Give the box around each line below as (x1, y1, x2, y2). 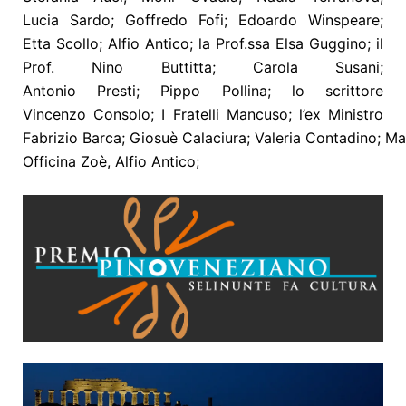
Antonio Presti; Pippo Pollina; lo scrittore (23, 81, 383, 100)
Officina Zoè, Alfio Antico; (23, 151, 199, 170)
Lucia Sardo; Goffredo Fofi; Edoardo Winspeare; (23, 10, 383, 29)
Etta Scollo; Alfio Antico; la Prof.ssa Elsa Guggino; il (23, 34, 383, 53)
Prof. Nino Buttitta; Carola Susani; (23, 57, 383, 76)
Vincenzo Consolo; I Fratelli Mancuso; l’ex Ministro (23, 104, 383, 123)
